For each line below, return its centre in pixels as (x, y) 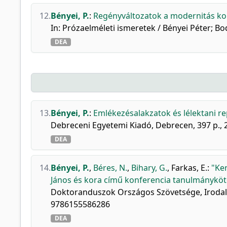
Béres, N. (110, 168)
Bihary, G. (149, 168)
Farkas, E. (189, 168)
